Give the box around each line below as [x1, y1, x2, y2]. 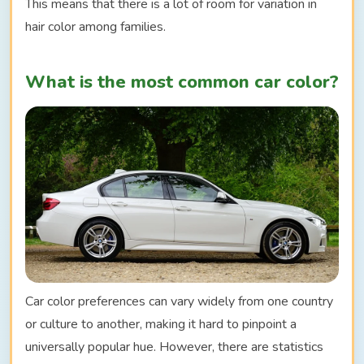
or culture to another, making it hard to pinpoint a [25, 315, 297, 334]
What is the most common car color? [25, 70, 339, 95]
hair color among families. [25, 18, 166, 37]
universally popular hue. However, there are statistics [25, 338, 323, 357]
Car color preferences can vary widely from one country [25, 292, 333, 311]
